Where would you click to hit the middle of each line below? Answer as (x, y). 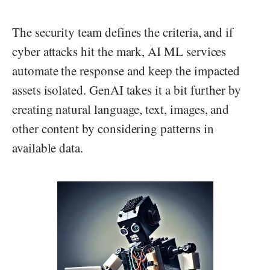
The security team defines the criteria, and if (123, 32)
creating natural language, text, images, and (121, 109)
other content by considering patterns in (113, 129)
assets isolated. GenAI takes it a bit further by (127, 90)
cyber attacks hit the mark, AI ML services (119, 52)
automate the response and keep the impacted (126, 71)
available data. (50, 148)
